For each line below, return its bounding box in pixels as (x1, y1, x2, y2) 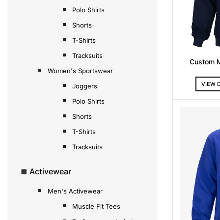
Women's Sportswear (48, 66, 113, 75)
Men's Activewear (48, 187, 103, 195)
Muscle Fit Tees (72, 202, 120, 210)
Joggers (72, 82, 97, 90)
